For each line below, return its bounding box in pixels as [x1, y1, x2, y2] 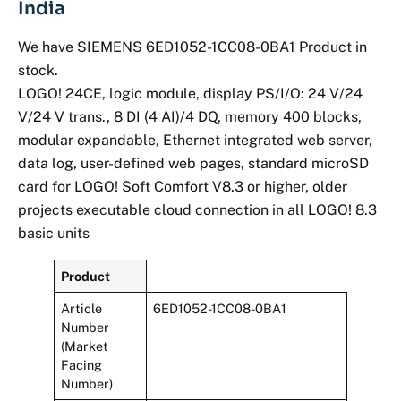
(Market [61, 337, 109, 354]
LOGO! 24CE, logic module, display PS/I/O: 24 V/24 [18, 84, 363, 102]
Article [61, 300, 103, 316]
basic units [18, 224, 90, 242]
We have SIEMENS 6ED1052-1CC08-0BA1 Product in [18, 38, 367, 55]
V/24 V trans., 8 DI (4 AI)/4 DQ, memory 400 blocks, [18, 107, 362, 125]
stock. [18, 61, 58, 79]
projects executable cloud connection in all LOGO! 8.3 [18, 200, 377, 218]
